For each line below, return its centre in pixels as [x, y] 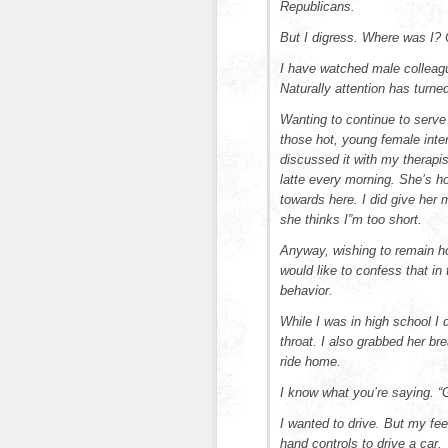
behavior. [306, 290]
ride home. [310, 361]
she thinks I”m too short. [351, 219]
